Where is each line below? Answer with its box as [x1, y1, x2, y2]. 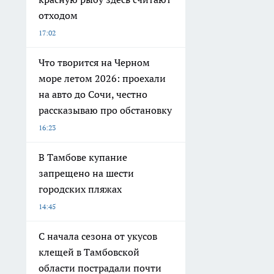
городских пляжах [39, 182, 122, 195]
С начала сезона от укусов [39, 229, 157, 242]
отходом [39, 9, 78, 21]
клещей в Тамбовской [39, 245, 139, 258]
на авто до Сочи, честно [39, 87, 147, 100]
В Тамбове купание [39, 150, 127, 163]
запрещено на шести [39, 166, 134, 179]
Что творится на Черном [39, 56, 150, 68]
